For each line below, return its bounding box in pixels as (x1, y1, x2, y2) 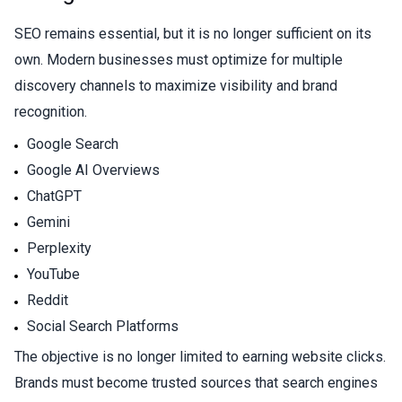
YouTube (27, 265, 80, 283)
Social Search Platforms (27, 317, 179, 335)
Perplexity (27, 239, 92, 257)
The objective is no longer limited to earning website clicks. (14, 347, 386, 365)
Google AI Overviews (27, 161, 160, 179)
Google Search (27, 135, 118, 153)
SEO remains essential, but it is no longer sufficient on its (14, 24, 371, 42)
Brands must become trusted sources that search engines (14, 373, 378, 391)
